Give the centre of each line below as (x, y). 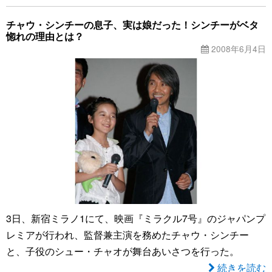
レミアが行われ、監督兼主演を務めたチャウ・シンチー (127, 235)
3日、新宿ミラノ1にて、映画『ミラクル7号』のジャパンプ (136, 219)
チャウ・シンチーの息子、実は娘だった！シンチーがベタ (132, 24)
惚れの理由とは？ (45, 36)
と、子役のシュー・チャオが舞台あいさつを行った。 (123, 251)
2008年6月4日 (237, 48)
